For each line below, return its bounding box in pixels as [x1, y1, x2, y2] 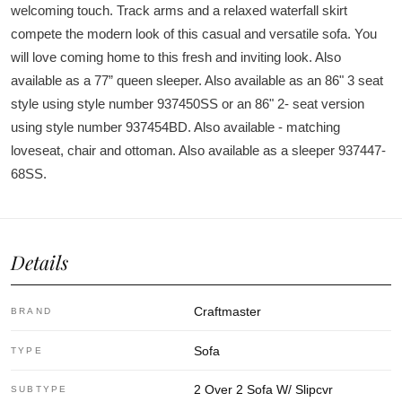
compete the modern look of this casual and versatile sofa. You [11, 26, 377, 42]
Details [11, 249, 68, 275]
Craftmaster [194, 304, 262, 319]
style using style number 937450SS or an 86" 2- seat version [11, 96, 364, 112]
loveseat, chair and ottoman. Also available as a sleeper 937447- [11, 143, 386, 159]
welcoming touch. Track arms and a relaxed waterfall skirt [11, 3, 347, 19]
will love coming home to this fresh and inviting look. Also [11, 49, 341, 66]
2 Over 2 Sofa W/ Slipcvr [194, 381, 334, 397]
